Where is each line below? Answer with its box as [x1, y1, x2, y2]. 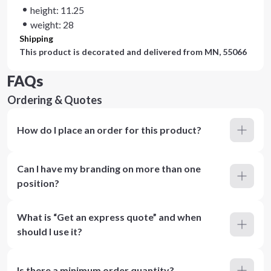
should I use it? [17, 226, 82, 237]
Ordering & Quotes [7, 93, 102, 106]
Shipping [19, 33, 53, 44]
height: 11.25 [30, 4, 84, 16]
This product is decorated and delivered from [19, 47, 204, 57]
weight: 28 [30, 19, 74, 30]
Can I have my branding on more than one [17, 163, 201, 174]
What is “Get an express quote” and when [17, 211, 201, 223]
